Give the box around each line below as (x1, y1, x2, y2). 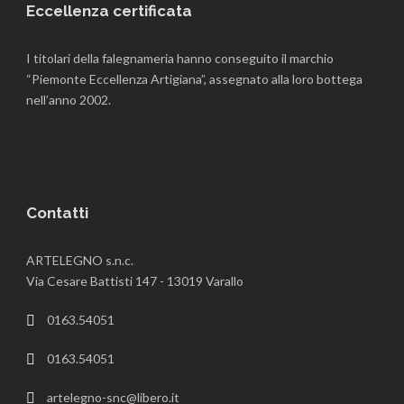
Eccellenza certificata (26, 2, 192, 20)
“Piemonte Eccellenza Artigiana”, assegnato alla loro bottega (26, 71, 363, 87)
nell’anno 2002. (26, 92, 111, 107)
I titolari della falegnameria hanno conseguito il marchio (26, 50, 334, 66)
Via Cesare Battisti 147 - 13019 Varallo (26, 273, 243, 289)
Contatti (26, 204, 88, 222)
